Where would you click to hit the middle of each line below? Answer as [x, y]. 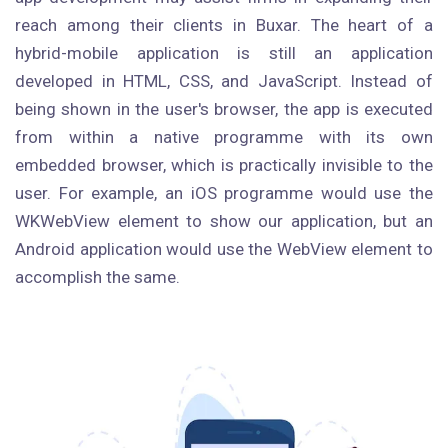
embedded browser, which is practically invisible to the [224, 165]
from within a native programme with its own [224, 137]
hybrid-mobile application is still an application [224, 53]
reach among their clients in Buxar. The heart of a [224, 25]
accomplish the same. [97, 277]
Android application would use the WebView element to [224, 249]
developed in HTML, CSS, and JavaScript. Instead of [224, 81]
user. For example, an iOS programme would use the [224, 193]
